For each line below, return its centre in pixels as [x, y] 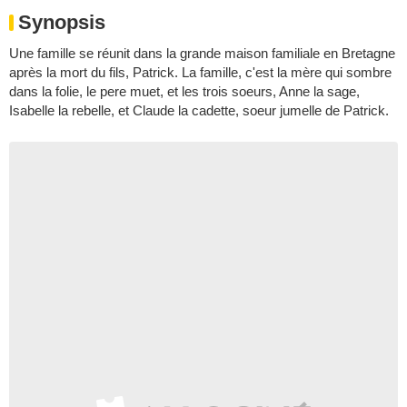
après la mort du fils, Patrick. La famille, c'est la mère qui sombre [200, 72]
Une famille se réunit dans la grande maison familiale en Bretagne [202, 53]
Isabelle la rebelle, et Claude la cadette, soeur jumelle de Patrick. [199, 110]
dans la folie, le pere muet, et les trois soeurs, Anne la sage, [184, 91]
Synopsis [62, 22]
